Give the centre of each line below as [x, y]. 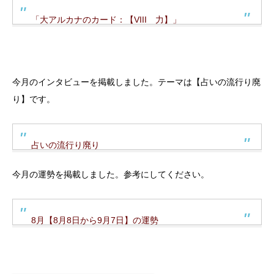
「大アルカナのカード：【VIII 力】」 [106, 19]
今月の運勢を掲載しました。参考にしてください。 [111, 174]
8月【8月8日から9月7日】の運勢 [95, 220]
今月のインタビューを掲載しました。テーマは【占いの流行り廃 [136, 82]
